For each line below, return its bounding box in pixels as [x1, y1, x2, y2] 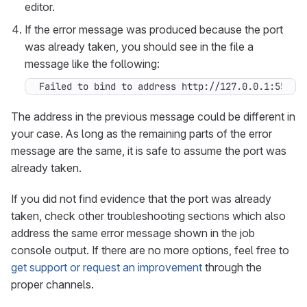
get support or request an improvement [11, 260, 202, 274]
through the [202, 260, 262, 274]
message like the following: [25, 57, 160, 71]
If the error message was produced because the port [25, 23, 283, 36]
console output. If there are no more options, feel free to [11, 243, 289, 257]
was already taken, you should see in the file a [25, 40, 254, 53]
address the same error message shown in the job [11, 226, 255, 240]
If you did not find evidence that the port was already [11, 192, 271, 206]
